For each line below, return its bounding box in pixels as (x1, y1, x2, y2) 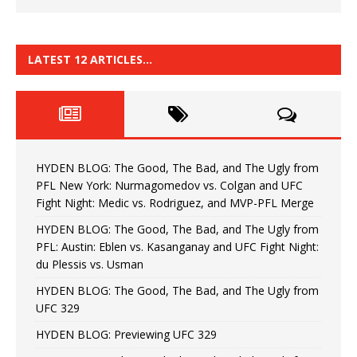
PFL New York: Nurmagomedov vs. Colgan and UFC (36, 177, 303, 193)
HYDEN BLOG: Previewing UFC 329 (36, 326, 217, 342)
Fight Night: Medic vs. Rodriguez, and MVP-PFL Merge (36, 194, 314, 210)
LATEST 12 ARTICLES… (28, 51, 152, 67)
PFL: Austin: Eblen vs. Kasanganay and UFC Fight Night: (36, 238, 319, 254)
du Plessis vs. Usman (36, 256, 143, 272)
